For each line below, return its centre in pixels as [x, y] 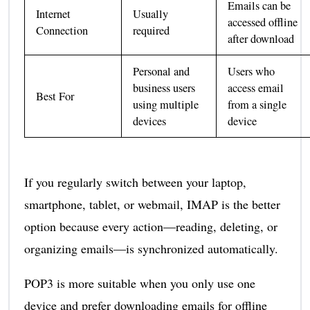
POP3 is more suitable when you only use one [139, 283]
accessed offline [263, 22]
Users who [252, 71]
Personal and [162, 71]
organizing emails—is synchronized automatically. [151, 249]
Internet [54, 13]
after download [261, 38]
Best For [55, 96]
